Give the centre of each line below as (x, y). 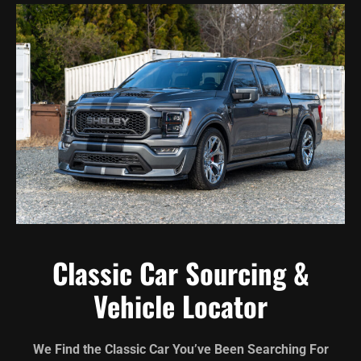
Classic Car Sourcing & (180, 272)
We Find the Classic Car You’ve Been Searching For (180, 349)
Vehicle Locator (180, 305)
